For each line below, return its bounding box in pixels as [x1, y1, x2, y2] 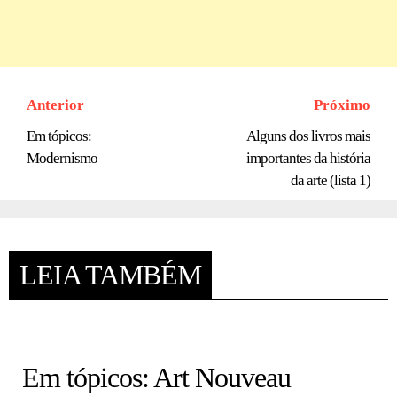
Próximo [314, 97, 370, 114]
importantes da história [246, 150, 370, 167]
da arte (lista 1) [291, 172, 370, 190]
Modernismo [27, 150, 97, 167]
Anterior [27, 97, 84, 114]
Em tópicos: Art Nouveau [22, 362, 291, 394]
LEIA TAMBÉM [19, 258, 201, 291]
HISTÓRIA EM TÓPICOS [22, 332, 128, 344]
